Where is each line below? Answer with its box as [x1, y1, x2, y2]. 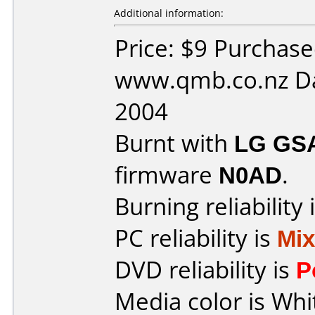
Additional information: [114, 6, 224, 20]
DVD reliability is [115, 254, 296, 285]
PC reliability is [115, 222, 277, 254]
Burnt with [115, 127, 234, 159]
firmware [115, 159, 219, 191]
